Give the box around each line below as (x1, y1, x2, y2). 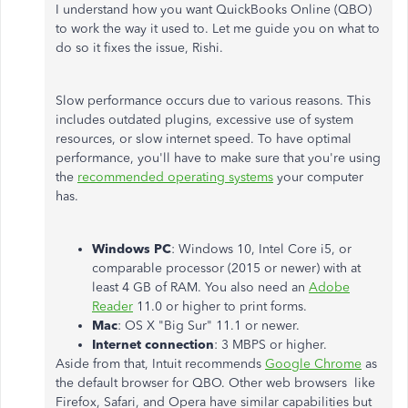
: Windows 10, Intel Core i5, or (171, 241, 352, 257)
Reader (92, 299, 133, 314)
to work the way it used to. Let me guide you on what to (56, 21, 380, 36)
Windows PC (92, 241, 171, 257)
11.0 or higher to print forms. (133, 299, 307, 314)
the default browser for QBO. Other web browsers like (56, 375, 375, 391)
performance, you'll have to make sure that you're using (56, 150, 381, 166)
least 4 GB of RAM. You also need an (92, 280, 309, 295)
